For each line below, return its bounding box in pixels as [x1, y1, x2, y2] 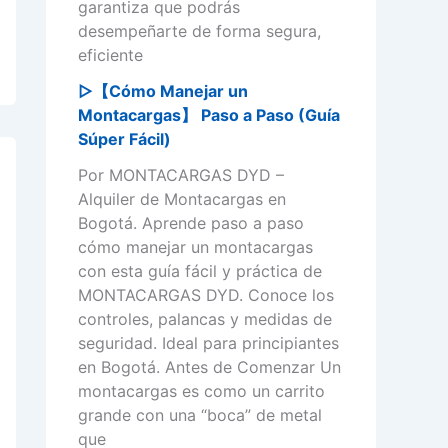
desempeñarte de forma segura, [78, 21, 321, 42]
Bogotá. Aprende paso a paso [78, 213, 304, 234]
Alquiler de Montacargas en [78, 189, 286, 210]
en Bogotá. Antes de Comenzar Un [78, 357, 341, 378]
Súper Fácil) [78, 129, 171, 150]
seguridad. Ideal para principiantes [78, 333, 339, 354]
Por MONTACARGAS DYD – [78, 165, 284, 186]
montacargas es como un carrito [78, 381, 325, 402]
